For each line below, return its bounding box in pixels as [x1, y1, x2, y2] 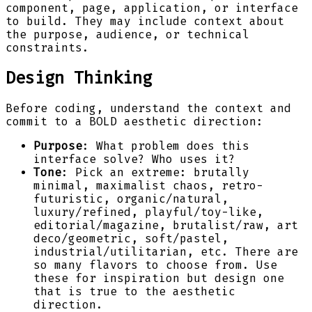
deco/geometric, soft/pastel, [33, 231, 228, 245]
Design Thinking [6, 68, 152, 88]
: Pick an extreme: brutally [61, 165, 249, 179]
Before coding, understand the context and [6, 101, 291, 115]
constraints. [6, 40, 89, 54]
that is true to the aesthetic [33, 284, 235, 298]
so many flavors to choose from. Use [33, 258, 277, 272]
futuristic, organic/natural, [33, 192, 228, 205]
